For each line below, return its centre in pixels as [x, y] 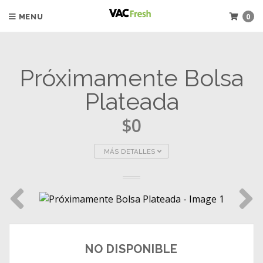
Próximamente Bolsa [131, 78]
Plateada [131, 101]
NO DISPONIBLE [131, 249]
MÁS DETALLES [131, 151]
